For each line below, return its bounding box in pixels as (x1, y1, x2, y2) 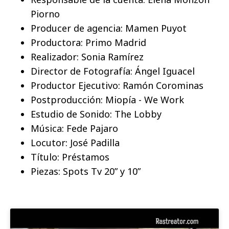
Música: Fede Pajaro (31, 122, 118, 134)
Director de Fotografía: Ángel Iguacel (31, 64, 195, 77)
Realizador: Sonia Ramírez (31, 50, 144, 63)
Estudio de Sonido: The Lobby (31, 107, 162, 120)
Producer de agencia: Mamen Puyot (31, 21, 187, 34)
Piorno (31, 7, 60, 20)
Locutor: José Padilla (31, 136, 120, 149)
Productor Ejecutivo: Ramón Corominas (31, 79, 203, 91)
